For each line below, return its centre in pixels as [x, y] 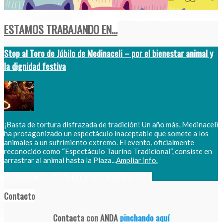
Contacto [20, 196]
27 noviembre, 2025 [37, 176]
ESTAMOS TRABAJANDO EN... [61, 29]
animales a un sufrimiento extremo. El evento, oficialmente [99, 142]
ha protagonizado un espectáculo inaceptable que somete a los [106, 133]
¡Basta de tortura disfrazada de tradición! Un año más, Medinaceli [111, 124]
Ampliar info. [137, 160]
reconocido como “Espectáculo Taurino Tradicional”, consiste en [108, 151]
